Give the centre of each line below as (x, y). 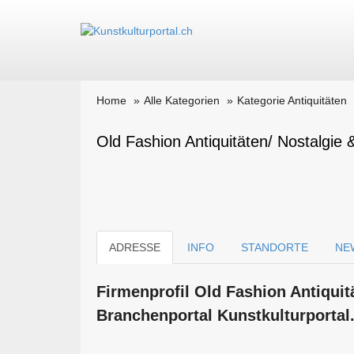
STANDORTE (275, 247)
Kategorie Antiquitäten (292, 100)
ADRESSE (135, 247)
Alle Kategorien (182, 100)
